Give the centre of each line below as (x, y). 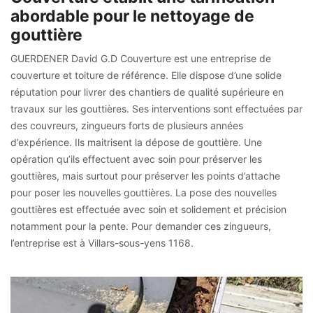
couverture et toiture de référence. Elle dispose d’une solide (146, 75)
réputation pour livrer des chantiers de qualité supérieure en (147, 92)
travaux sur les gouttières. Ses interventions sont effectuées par (156, 109)
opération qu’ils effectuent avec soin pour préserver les (136, 159)
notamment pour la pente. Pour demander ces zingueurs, (141, 226)
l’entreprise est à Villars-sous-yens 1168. (102, 243)
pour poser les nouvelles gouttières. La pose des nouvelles (144, 192)
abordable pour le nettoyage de (132, 16)
